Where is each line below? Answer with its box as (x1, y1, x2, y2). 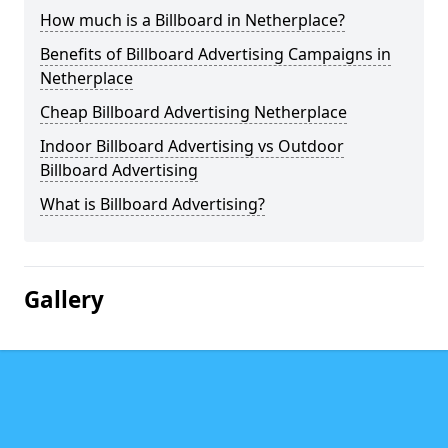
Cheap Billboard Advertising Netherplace (40, 101, 347, 123)
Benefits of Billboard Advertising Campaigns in (40, 43, 391, 65)
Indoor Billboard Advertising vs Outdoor (40, 135, 344, 157)
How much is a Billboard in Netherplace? (40, 9, 345, 31)
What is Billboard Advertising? (40, 193, 265, 215)
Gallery (24, 284, 104, 315)
